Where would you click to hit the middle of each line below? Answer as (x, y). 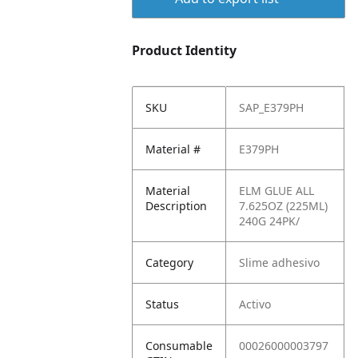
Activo (255, 304)
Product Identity (185, 50)
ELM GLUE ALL (277, 191)
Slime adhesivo (280, 263)
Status (163, 304)
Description (177, 206)
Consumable (179, 346)
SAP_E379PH (272, 107)
